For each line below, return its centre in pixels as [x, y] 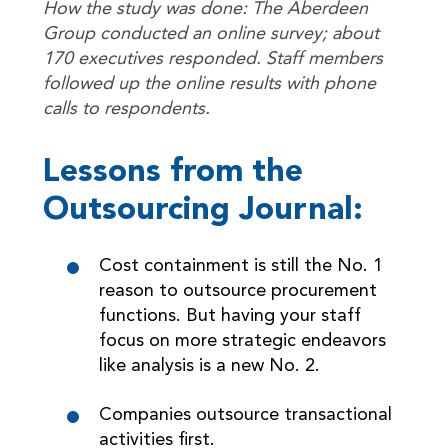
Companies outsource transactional [245, 415]
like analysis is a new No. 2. [209, 366]
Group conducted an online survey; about [210, 34]
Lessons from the [172, 173]
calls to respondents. [126, 109]
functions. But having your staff [229, 316]
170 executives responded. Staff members [212, 59]
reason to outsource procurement [237, 291]
